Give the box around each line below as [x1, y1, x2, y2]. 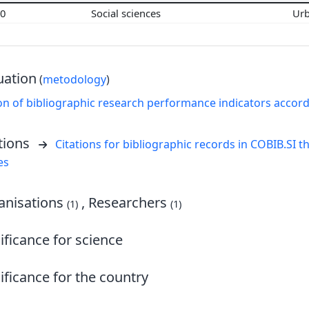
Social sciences [91, 6, 163, 20]
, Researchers [78, 192, 171, 212]
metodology [43, 71, 106, 87]
